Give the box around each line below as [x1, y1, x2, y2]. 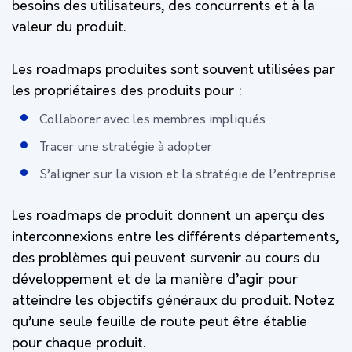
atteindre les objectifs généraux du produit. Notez [12, 292, 335, 310]
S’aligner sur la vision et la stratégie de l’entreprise [39, 167, 336, 182]
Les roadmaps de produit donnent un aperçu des [12, 207, 324, 225]
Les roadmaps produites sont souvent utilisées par [12, 61, 335, 79]
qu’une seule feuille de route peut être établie [12, 313, 307, 331]
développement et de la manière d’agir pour [12, 271, 298, 288]
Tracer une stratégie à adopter [39, 140, 212, 155]
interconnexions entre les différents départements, [12, 229, 339, 246]
